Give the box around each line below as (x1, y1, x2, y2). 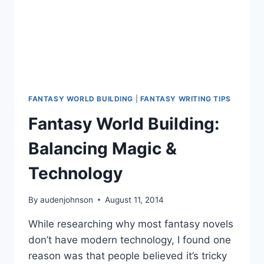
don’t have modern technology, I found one (28, 233, 231, 246)
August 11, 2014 (105, 194, 164, 204)
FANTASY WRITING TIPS (140, 94, 231, 104)
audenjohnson (40, 194, 94, 204)
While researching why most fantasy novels (28, 217, 233, 230)
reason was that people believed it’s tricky (28, 249, 227, 262)
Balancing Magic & (28, 138, 177, 159)
